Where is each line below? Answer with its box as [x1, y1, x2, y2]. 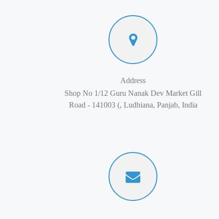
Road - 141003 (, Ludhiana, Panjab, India [68, 101, 197, 109]
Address [120, 76, 146, 85]
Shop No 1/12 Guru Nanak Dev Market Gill [65, 89, 201, 97]
